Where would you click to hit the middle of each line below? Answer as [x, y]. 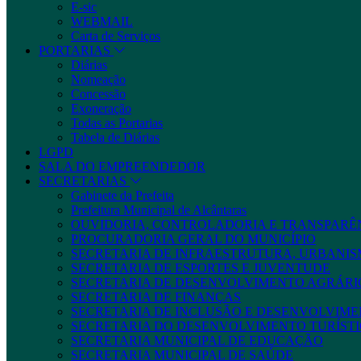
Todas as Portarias [117, 123]
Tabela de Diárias [115, 137]
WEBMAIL [102, 21]
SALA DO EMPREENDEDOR [122, 166]
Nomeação [98, 79]
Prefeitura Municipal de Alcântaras [159, 210]
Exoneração [101, 108]
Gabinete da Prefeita [122, 195]
